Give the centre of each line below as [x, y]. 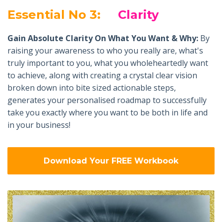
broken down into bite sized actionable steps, [92, 88]
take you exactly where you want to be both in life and [108, 113]
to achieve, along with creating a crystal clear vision [102, 76]
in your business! [39, 125]
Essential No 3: [54, 15]
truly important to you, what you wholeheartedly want [108, 63]
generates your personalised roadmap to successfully [107, 100]
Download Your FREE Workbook [111, 161]
